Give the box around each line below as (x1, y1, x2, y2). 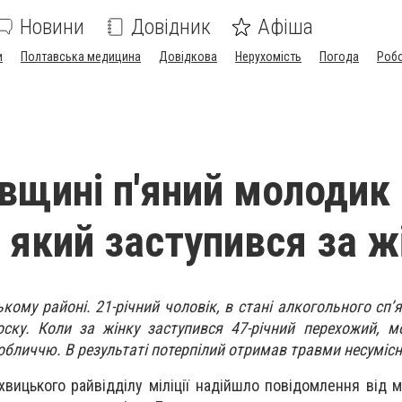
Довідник (131, 14, 211, 39)
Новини (20, 14, 84, 39)
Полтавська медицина (21, 49, 141, 64)
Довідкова (159, 49, 217, 64)
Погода (319, 49, 359, 64)
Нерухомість (235, 49, 301, 64)
